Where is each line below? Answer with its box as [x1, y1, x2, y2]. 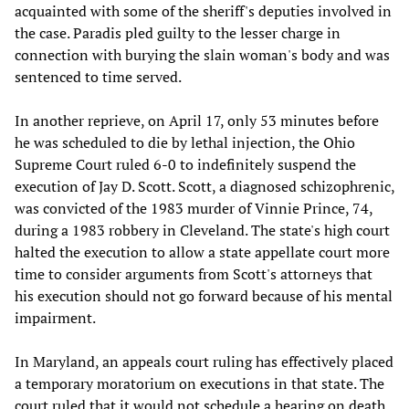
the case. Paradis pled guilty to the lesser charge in [15, 23, 341, 44]
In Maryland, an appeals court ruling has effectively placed [15, 351, 393, 372]
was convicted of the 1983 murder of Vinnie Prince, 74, [15, 198, 372, 219]
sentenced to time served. [15, 67, 182, 88]
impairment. [15, 308, 96, 329]
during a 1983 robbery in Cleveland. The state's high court [15, 220, 390, 241]
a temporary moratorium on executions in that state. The [15, 373, 384, 394]
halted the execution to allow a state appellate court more [15, 242, 390, 263]
